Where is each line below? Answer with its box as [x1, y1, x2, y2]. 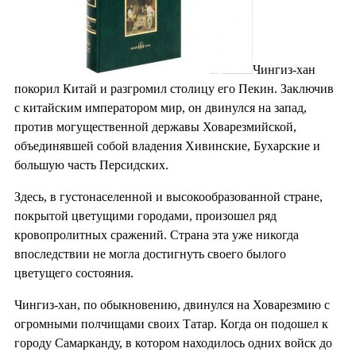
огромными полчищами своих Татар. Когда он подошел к [14, 316, 328, 331]
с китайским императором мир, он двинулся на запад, [14, 100, 307, 114]
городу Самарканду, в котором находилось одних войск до [14, 335, 332, 350]
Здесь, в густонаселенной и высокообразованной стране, [14, 189, 323, 203]
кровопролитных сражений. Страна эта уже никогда [14, 227, 299, 242]
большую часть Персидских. [14, 157, 168, 172]
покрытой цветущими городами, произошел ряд [14, 208, 277, 222]
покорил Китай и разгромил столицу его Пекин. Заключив [14, 81, 334, 95]
